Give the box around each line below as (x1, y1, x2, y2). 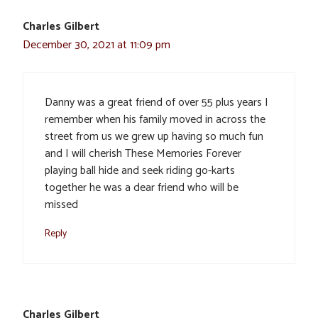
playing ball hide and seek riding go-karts (45, 160, 235, 180)
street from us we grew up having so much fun (45, 126, 263, 146)
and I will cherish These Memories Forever (45, 143, 241, 163)
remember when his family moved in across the (45, 109, 265, 129)
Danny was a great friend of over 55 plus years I (45, 92, 268, 112)
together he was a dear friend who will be (45, 177, 238, 197)
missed (45, 194, 78, 214)
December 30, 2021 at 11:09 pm (23, 35, 170, 55)
